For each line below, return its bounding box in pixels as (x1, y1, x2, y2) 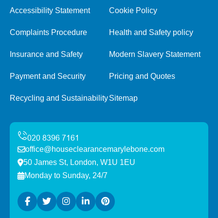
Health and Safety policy (109, 28, 193, 36)
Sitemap (109, 94, 138, 102)
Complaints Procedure (10, 28, 87, 36)
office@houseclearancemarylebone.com (25, 145, 164, 153)
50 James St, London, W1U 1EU (23, 158, 135, 166)
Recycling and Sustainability (10, 94, 108, 102)
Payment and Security (10, 72, 86, 80)
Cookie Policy (109, 6, 157, 15)
